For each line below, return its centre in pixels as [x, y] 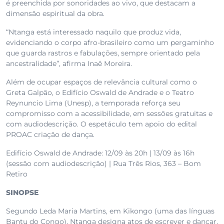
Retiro [17, 174]
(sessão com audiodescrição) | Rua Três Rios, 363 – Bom [103, 164]
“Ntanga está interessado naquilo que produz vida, [93, 32]
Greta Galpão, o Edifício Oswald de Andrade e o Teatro [100, 93]
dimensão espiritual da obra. [55, 14]
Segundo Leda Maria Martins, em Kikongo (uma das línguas [110, 211]
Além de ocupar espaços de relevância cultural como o [101, 82]
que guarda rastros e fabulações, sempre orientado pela [103, 53]
